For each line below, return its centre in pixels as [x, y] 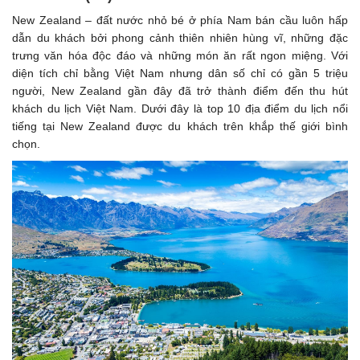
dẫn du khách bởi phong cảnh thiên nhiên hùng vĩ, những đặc [180, 38]
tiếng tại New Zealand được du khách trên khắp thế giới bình [180, 127]
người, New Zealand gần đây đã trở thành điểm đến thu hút [180, 91]
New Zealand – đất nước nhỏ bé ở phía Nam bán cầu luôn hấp [180, 20]
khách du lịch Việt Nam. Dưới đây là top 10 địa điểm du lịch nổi [180, 109]
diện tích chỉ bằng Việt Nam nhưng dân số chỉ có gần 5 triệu [180, 74]
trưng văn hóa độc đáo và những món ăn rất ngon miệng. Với [180, 56]
